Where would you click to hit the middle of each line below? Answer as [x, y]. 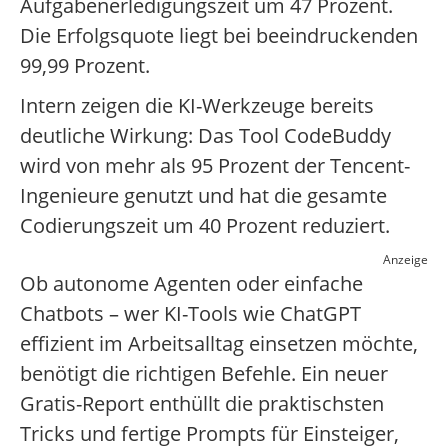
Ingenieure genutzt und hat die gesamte [203, 196]
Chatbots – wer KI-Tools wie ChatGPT [190, 314]
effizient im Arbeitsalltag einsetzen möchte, [219, 344]
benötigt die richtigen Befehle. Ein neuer [204, 374]
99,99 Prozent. [85, 66]
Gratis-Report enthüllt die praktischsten [202, 404]
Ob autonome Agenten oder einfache [191, 284]
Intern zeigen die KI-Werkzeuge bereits [197, 106]
